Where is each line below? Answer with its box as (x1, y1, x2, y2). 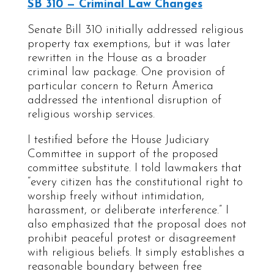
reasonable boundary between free (27, 261, 202, 273)
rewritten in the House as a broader (27, 52, 207, 64)
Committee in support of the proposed (27, 148, 218, 160)
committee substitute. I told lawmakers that (27, 162, 242, 174)
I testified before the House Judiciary (27, 134, 209, 146)
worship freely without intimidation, (27, 190, 204, 202)
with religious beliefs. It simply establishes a (27, 246, 245, 259)
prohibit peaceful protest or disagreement (27, 232, 236, 245)
